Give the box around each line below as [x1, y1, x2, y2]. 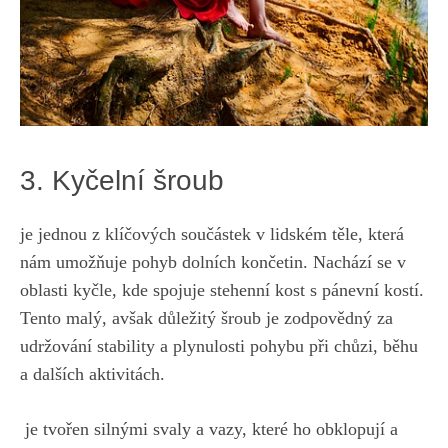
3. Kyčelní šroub [20, 164, 224, 196]
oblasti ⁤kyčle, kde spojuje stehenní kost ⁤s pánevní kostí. [20, 279, 424, 300]
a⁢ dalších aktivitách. [20, 363, 165, 384]
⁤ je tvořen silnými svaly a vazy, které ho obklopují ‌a [20, 418, 398, 439]
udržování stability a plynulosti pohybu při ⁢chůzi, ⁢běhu [20, 335, 418, 356]
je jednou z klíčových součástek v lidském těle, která [20, 223, 404, 244]
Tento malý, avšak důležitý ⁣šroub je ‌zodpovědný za [20, 307, 393, 328]
